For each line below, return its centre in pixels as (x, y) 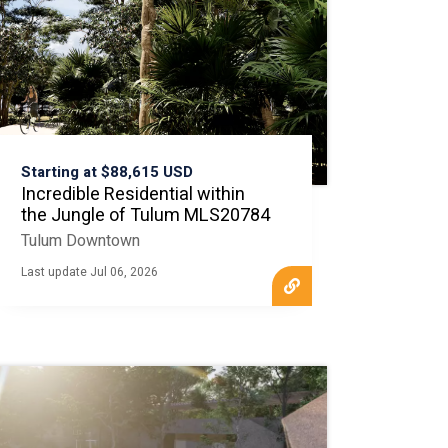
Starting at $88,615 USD (106, 172)
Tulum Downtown (80, 241)
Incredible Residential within (132, 194)
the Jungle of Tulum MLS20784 (145, 215)
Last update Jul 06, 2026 (89, 272)
